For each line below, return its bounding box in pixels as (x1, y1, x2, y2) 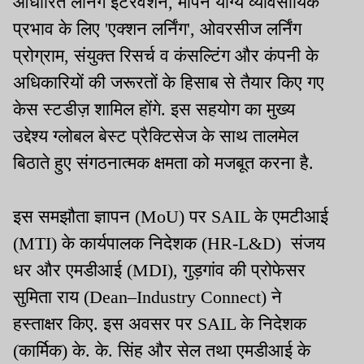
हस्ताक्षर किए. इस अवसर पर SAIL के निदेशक (13, 313, 306, 334)
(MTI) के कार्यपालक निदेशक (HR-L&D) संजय (13, 232, 325, 253)
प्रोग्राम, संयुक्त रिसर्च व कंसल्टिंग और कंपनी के (13, 45, 318, 66)
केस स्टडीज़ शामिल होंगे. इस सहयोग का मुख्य (13, 98, 295, 119)
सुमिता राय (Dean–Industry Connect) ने (13, 286, 282, 307)
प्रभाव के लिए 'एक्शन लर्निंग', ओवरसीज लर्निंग (13, 18, 301, 39)
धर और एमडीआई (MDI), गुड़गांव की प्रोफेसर (13, 259, 305, 280)
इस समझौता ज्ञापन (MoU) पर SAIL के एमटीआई (13, 206, 328, 227)
